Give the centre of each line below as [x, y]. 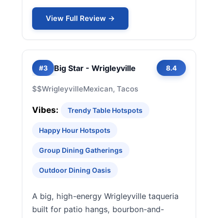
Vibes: [45, 110]
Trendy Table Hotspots [105, 110]
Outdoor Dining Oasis [75, 170]
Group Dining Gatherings [81, 150]
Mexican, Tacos [111, 89]
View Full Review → [80, 18]
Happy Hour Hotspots [75, 130]
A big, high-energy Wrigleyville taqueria [105, 196]
